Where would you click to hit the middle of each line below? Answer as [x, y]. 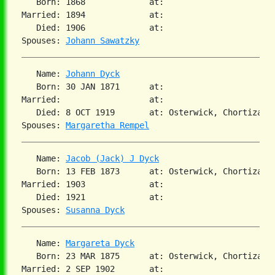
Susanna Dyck [95, 210]
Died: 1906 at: [100, 28]
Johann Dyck [93, 74]
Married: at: [100, 100]
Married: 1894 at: [100, 15]
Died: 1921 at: [100, 197]
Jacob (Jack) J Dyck [112, 159]
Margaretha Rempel [107, 126]
